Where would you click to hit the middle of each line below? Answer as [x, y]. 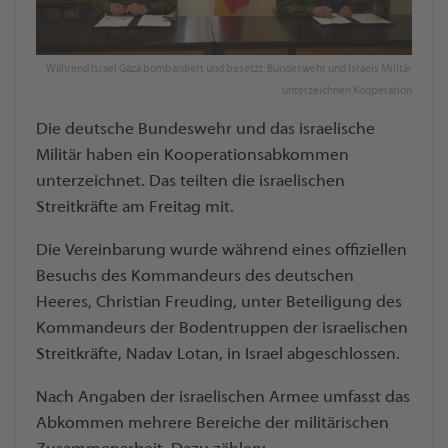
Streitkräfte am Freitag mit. [135, 207]
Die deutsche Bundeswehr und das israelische [205, 129]
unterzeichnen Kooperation [347, 90]
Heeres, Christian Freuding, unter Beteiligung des [219, 302]
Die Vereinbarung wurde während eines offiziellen [221, 250]
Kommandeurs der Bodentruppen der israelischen [222, 328]
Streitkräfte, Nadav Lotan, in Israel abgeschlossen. [218, 354]
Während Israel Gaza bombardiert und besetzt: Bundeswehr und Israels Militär [229, 68]
